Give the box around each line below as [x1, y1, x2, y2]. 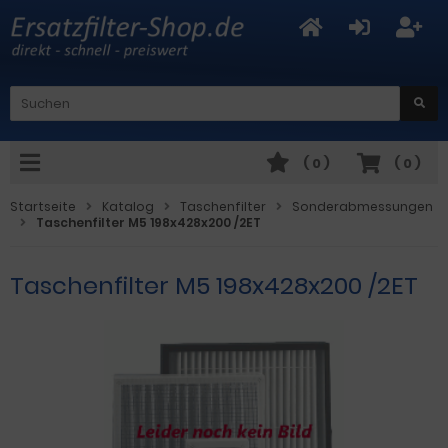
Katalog [102, 197, 154, 215]
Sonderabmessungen [292, 197, 433, 215]
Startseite [10, 197, 76, 215]
